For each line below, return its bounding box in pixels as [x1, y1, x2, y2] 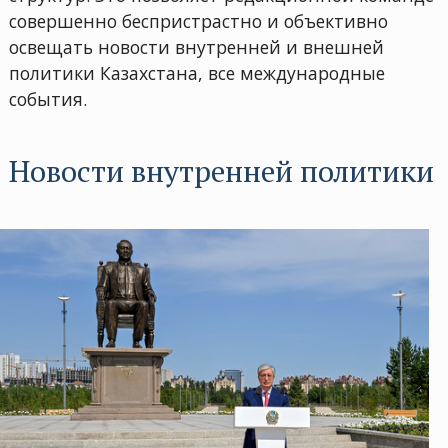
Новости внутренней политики [8, 150, 434, 191]
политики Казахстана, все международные [8, 60, 385, 85]
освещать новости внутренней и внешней [8, 34, 384, 59]
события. [8, 86, 97, 111]
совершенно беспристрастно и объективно [8, 8, 388, 33]
